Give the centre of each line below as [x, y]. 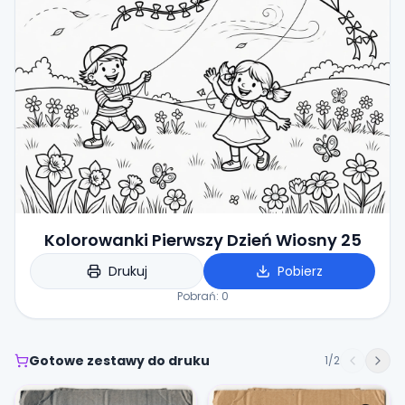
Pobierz [300, 271]
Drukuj [127, 271]
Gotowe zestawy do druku [119, 361]
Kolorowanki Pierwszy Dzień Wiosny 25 [202, 240]
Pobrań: [199, 296]
